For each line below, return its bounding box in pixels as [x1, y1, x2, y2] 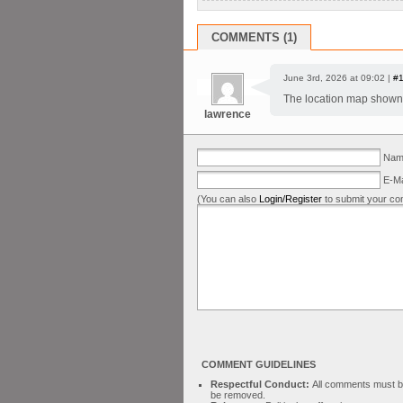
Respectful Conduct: [210, 378, 312, 390]
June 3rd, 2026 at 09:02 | [283, 72, 393, 83]
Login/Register [259, 193, 322, 204]
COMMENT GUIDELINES [201, 358, 316, 370]
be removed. [210, 389, 265, 400]
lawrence [203, 107, 251, 121]
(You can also [197, 193, 259, 204]
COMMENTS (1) [211, 30, 297, 44]
